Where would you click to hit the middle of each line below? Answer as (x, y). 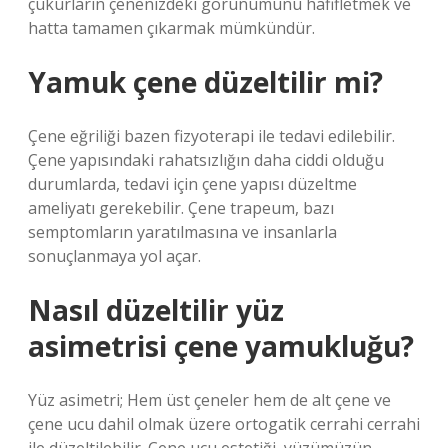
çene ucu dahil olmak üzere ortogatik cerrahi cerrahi (224, 424)
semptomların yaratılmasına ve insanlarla (182, 232)
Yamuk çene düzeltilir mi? (205, 82)
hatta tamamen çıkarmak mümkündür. (171, 28)
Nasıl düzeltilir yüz (156, 310)
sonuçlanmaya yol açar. (114, 256)
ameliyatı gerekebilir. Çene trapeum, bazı (181, 208)
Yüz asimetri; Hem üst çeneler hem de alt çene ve (209, 400)
